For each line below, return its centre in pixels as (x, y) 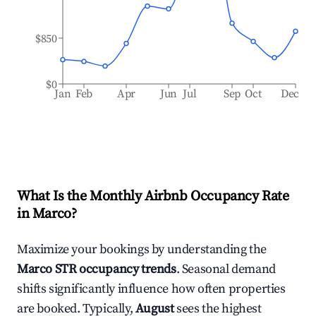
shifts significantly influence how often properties (151, 289)
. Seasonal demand (226, 269)
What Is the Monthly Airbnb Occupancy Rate (153, 196)
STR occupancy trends (114, 269)
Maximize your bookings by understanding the (142, 249)
